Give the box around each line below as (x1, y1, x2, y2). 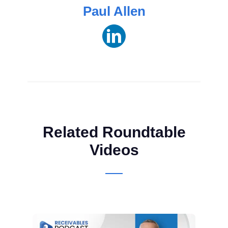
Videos (89, 141, 139, 158)
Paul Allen (82, 3, 146, 19)
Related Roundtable (42, 123, 186, 140)
